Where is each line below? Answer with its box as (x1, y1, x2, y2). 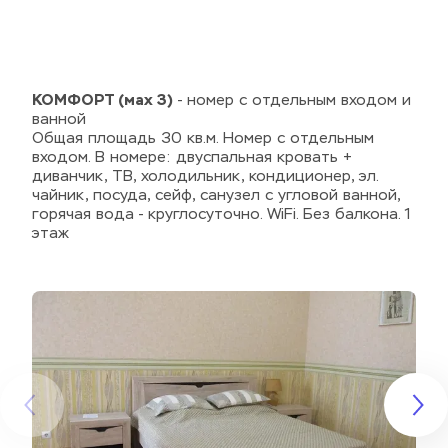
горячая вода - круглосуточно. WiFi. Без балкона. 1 (32, 207, 411, 222)
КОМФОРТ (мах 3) (32, 90, 173, 109)
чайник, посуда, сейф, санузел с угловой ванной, (32, 188, 400, 203)
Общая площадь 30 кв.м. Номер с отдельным (32, 131, 374, 146)
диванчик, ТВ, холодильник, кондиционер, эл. (32, 169, 378, 184)
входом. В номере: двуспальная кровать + (32, 150, 352, 165)
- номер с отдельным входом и (173, 93, 411, 108)
